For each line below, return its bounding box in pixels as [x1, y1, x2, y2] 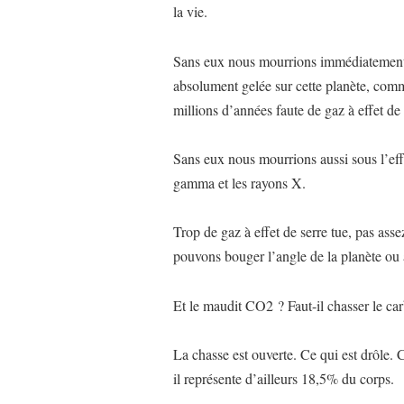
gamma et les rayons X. [173, 172, 306, 192]
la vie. [173, 2, 207, 22]
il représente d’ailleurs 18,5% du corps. [173, 369, 394, 389]
